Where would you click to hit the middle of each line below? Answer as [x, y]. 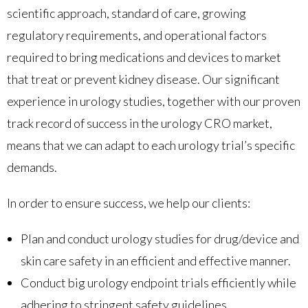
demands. [32, 167]
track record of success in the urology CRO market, [140, 123]
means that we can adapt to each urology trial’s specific [151, 145]
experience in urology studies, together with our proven [154, 101]
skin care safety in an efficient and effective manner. [156, 260]
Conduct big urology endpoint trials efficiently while [158, 282]
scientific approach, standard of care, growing [126, 13]
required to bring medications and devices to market [144, 57]
